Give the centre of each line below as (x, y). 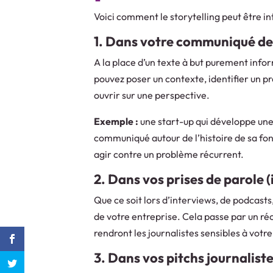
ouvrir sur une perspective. (152, 95)
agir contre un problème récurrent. (170, 154)
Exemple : (116, 122)
